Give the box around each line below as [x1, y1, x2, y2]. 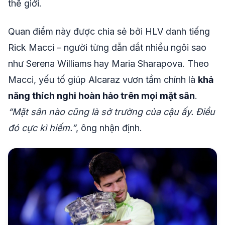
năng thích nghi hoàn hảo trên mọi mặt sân [8, 90, 195, 101]
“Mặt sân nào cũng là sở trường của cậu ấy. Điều [8, 106, 215, 117]
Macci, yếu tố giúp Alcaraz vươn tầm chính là [8, 74, 198, 85]
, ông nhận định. [76, 122, 142, 133]
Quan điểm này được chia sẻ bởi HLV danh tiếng [8, 26, 210, 37]
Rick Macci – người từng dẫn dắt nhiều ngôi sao [8, 42, 206, 53]
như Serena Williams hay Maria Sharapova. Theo [8, 58, 209, 69]
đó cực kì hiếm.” [8, 122, 76, 133]
